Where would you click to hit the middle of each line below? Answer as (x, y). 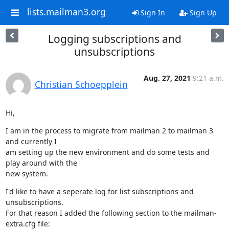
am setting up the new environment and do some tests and (107, 152)
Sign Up (202, 13)
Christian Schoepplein (81, 84)
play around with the (41, 163)
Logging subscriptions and (114, 39)
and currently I (31, 141)
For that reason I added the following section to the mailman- (111, 213)
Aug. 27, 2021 (167, 78)
